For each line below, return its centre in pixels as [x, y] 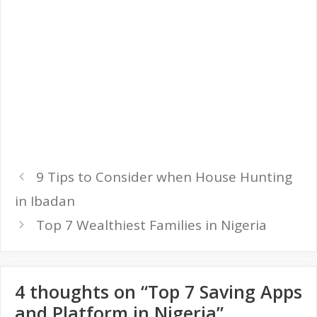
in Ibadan [45, 201]
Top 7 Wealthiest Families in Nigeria [152, 225]
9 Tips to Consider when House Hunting [165, 177]
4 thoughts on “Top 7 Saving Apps [158, 291]
